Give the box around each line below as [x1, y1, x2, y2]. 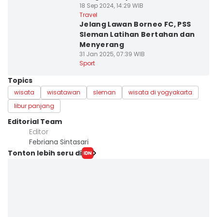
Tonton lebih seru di [8, 148, 82, 158]
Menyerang [79, 40, 124, 49]
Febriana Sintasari [29, 137, 89, 147]
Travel [79, 11, 97, 19]
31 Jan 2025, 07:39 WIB [79, 50, 145, 58]
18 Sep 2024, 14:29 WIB [79, 1, 143, 10]
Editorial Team [8, 117, 62, 126]
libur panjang [14, 102, 54, 110]
